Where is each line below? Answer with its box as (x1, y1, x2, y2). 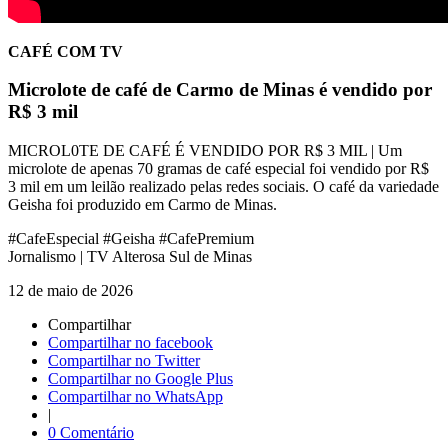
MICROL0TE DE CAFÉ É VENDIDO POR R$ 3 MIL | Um (8, 142, 402, 160)
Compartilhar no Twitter (48, 352, 200, 370)
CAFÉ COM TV (8, 42, 123, 60)
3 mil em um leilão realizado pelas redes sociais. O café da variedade (8, 178, 439, 196)
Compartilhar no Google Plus (48, 370, 233, 388)
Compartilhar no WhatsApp (48, 388, 223, 406)
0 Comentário (48, 424, 134, 442)
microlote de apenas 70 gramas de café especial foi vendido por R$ (8, 160, 429, 178)
